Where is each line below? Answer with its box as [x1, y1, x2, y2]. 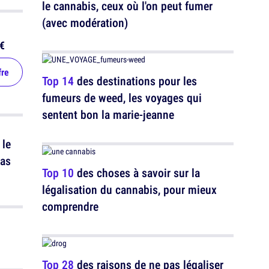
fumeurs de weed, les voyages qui [42, 89, 202, 106]
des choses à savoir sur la [74, 165, 200, 181]
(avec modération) [42, 14, 128, 31]
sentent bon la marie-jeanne [113, 106, 174, 123]
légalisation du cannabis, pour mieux [42, 181, 217, 198]
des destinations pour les [74, 73, 197, 89]
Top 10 [42, 165, 74, 181]
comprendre [42, 198, 98, 215]
